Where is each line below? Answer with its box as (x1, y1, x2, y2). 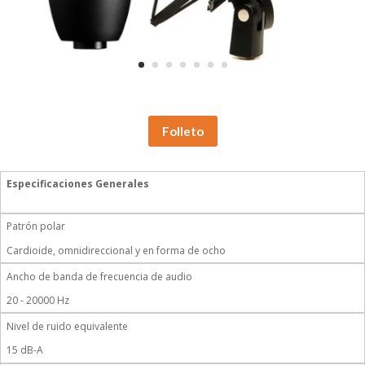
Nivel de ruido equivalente (7, 319, 129, 333)
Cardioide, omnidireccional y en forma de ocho (7, 243, 226, 257)
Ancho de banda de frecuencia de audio (7, 269, 193, 284)
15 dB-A (7, 343, 44, 358)
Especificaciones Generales (7, 177, 150, 191)
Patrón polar (7, 219, 66, 234)
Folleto (161, 123, 204, 139)
